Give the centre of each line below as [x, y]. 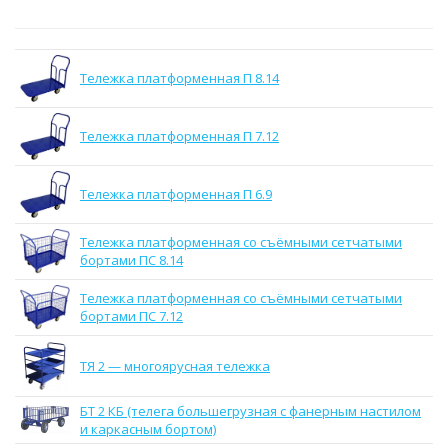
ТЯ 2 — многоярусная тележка [175, 366]
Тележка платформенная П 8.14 [179, 78]
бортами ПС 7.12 [131, 316]
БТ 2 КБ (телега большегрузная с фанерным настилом [250, 411]
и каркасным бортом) [148, 429]
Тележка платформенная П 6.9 [176, 194]
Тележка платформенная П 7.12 [179, 136]
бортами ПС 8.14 [131, 260]
